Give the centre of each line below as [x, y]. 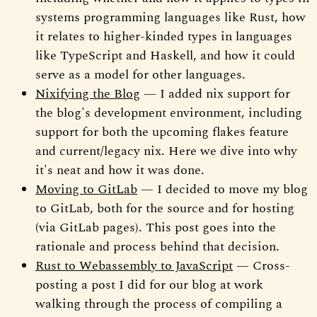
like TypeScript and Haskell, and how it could [165, 55]
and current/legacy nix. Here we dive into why [166, 151]
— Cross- [261, 265]
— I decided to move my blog [223, 189]
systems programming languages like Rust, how [171, 17]
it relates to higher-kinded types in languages [164, 36]
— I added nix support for [215, 93]
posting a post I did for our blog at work [149, 284]
